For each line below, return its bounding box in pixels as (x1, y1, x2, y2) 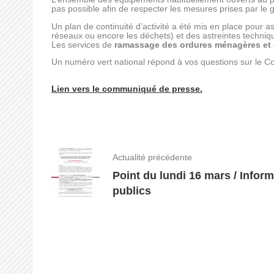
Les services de (51, 40, 114, 50)
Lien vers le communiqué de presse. (51, 84, 202, 94)
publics (112, 184, 151, 197)
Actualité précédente (112, 152, 192, 162)
